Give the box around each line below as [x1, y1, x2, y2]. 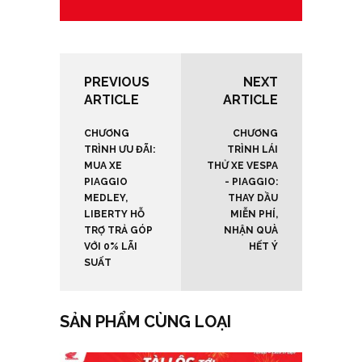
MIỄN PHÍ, [230, 208, 278, 221]
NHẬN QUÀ [224, 225, 278, 237]
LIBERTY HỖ [84, 208, 145, 221]
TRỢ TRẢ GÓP [84, 225, 153, 237]
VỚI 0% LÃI [84, 241, 137, 253]
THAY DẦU [228, 192, 278, 204]
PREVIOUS [84, 74, 149, 90]
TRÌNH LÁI [227, 144, 278, 156]
